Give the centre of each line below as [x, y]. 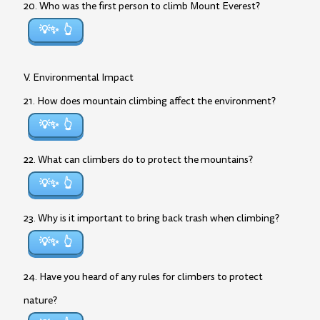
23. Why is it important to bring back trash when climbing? [151, 218]
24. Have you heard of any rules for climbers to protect [143, 277]
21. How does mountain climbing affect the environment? [150, 101]
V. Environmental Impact [79, 77]
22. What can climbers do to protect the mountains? [138, 160]
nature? [40, 300]
